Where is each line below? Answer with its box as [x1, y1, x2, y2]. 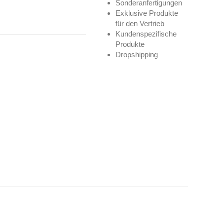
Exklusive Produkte [115, 9, 179, 18]
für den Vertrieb [115, 19, 165, 28]
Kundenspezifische [115, 30, 177, 38]
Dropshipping [115, 50, 158, 59]
